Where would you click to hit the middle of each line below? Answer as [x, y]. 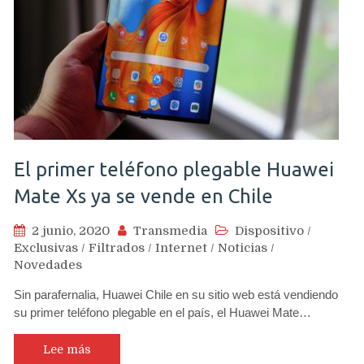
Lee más [67, 349]
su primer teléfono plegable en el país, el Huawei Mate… [162, 312]
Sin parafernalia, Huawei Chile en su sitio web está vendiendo [176, 294]
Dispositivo [269, 230]
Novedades [48, 264]
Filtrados [117, 247]
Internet [181, 247]
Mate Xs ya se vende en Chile [143, 196]
